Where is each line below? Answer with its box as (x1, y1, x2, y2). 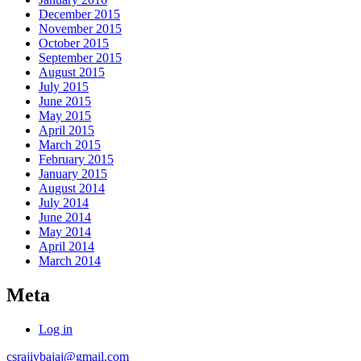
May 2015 (39, 109, 91, 123)
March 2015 (39, 138, 101, 152)
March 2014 (39, 254, 101, 268)
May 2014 (39, 225, 91, 239)
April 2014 (39, 239, 94, 254)
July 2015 (39, 80, 89, 94)
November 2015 (39, 22, 122, 36)
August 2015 (39, 65, 105, 80)
